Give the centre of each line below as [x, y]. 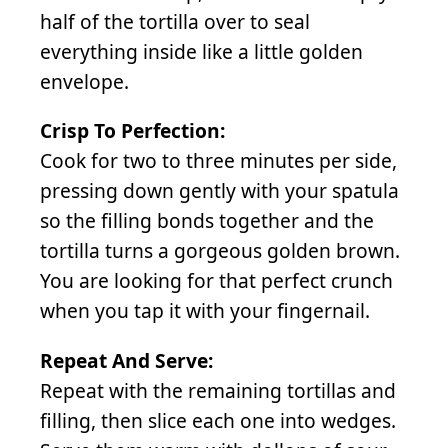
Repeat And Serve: [126, 360]
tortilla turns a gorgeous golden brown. [220, 251]
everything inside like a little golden [201, 52]
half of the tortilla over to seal [175, 22]
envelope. [84, 82]
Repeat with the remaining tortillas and [218, 390]
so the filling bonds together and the [207, 221]
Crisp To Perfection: [132, 131]
